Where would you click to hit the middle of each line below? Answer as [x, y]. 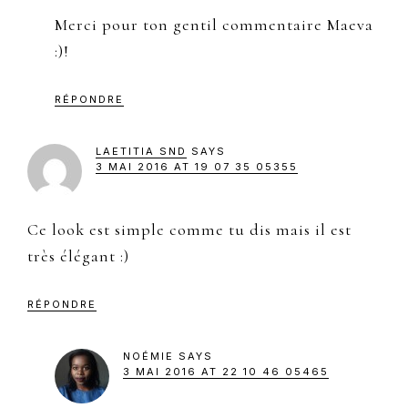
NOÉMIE [148, 356]
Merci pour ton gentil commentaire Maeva [214, 24]
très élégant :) [78, 255]
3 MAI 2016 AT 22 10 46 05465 [226, 371]
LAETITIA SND [141, 151]
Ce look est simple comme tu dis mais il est [189, 229]
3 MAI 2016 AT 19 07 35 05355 [197, 166]
